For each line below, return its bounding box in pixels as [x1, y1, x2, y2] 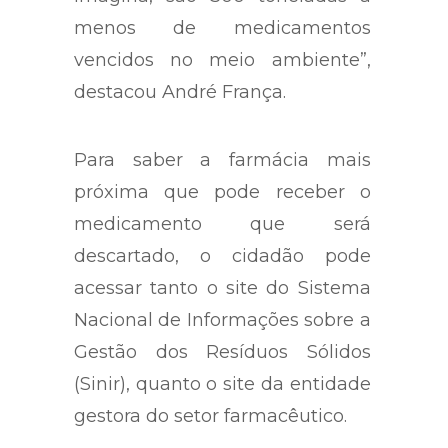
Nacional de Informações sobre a [74, 308, 371, 331]
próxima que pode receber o [74, 180, 371, 203]
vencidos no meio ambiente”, [74, 48, 371, 71]
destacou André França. [74, 80, 286, 103]
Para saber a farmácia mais [74, 148, 371, 171]
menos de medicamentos [74, 16, 371, 39]
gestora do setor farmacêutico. [74, 404, 347, 427]
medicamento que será [74, 212, 371, 235]
